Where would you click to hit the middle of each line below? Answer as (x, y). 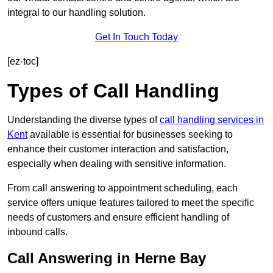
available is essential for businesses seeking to (130, 135)
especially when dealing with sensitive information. (117, 164)
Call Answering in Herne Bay (107, 258)
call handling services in (212, 120)
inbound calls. (37, 232)
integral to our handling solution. (76, 13)
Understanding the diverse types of (83, 120)
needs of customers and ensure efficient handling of (118, 218)
